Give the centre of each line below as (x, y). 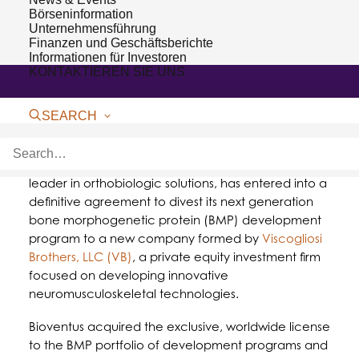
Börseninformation (81, 14)
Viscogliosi (292, 238)
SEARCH (69, 116)
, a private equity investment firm (226, 257)
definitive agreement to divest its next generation (171, 202)
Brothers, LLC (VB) (81, 257)
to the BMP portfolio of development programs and (178, 345)
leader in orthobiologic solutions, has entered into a (178, 183)
